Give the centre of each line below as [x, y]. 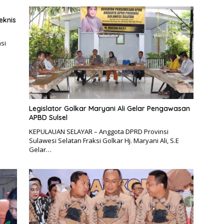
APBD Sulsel [48, 118]
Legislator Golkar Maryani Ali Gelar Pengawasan [109, 109]
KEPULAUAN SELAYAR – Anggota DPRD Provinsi [98, 132]
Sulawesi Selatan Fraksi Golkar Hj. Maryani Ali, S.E [104, 141]
